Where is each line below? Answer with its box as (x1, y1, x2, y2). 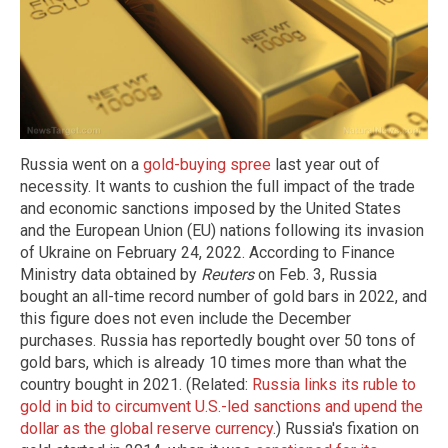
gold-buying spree (143, 154, 271, 174)
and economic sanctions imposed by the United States (20, 198, 401, 218)
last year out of (271, 154, 380, 174)
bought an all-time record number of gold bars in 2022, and (20, 286, 427, 306)
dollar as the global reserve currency (20, 418, 273, 438)
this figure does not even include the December (20, 308, 351, 328)
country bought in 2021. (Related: (20, 374, 252, 394)
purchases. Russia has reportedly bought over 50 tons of (20, 330, 416, 350)
